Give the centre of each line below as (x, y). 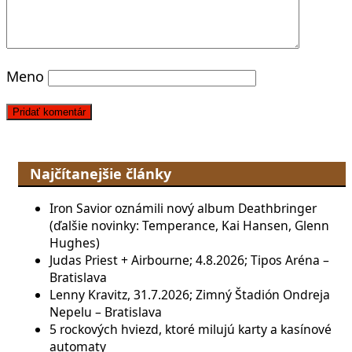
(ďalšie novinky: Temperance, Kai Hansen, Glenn (189, 226)
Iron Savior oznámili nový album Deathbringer (183, 209)
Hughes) (75, 243)
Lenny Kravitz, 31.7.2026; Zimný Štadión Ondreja (190, 295)
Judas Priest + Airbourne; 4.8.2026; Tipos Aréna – (189, 260)
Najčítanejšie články (101, 174)
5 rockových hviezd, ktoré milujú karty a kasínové (191, 330)
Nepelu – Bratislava (106, 312)
